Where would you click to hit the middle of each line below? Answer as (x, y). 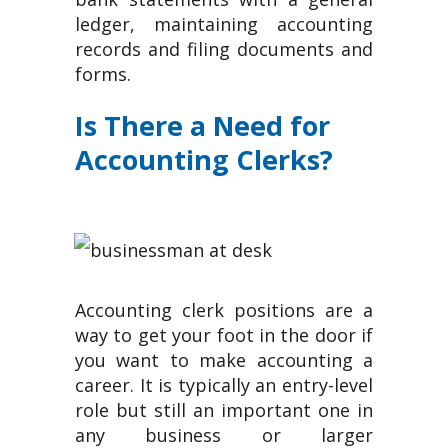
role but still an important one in (224, 410)
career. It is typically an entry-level (224, 385)
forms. (103, 74)
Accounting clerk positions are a (224, 310)
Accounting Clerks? (204, 159)
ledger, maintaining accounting (224, 24)
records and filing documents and (224, 49)
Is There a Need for (202, 125)
